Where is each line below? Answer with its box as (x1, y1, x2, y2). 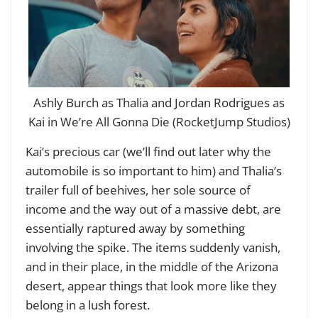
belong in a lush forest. (26, 297, 150, 314)
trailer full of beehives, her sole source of (26, 182, 251, 199)
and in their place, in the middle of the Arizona (26, 258, 278, 275)
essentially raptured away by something (26, 220, 245, 237)
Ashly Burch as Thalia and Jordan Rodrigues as (33, 94, 285, 111)
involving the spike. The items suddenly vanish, (26, 239, 280, 256)
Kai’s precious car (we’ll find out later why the (26, 143, 271, 160)
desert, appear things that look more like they (26, 278, 277, 295)
